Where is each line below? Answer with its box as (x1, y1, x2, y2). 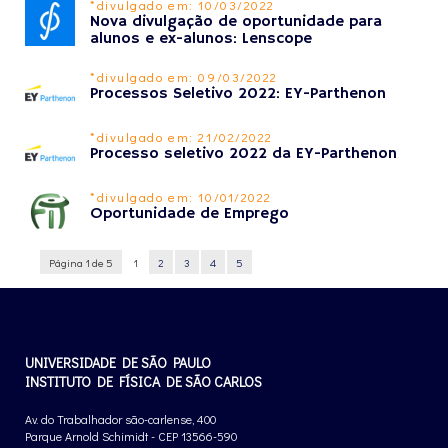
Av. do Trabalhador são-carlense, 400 (25, 411, 216, 427)
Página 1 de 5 (49, 255, 113, 270)
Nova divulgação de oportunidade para (90, 12, 382, 32)
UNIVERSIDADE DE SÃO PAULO (25, 353, 211, 372)
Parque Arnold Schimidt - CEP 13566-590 (25, 428, 237, 444)
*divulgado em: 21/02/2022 (90, 128, 273, 145)
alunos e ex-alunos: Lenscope (90, 29, 312, 49)
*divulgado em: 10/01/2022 (90, 188, 272, 205)
